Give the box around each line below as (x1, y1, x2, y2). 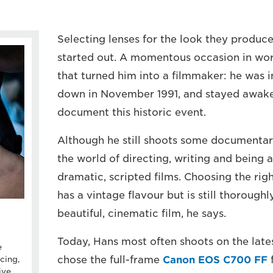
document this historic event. (57, 107, 206, 118)
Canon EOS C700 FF (162, 254, 268, 266)
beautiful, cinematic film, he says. (57, 208, 226, 219)
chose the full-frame (57, 254, 163, 266)
